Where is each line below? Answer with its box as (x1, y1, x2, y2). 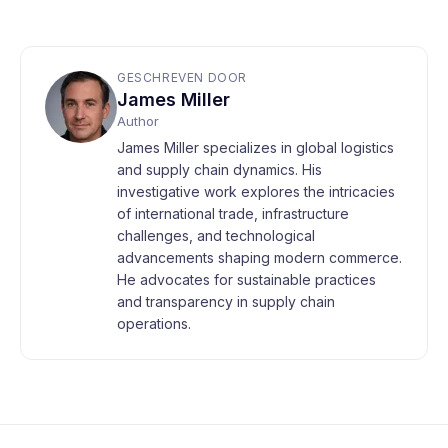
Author (117, 113, 159, 129)
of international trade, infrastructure (117, 205, 349, 222)
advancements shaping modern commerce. (117, 249, 402, 266)
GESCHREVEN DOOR (117, 70, 247, 85)
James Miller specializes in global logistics (117, 139, 394, 156)
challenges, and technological (117, 227, 315, 244)
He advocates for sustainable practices (117, 271, 376, 288)
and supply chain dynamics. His (117, 161, 322, 178)
